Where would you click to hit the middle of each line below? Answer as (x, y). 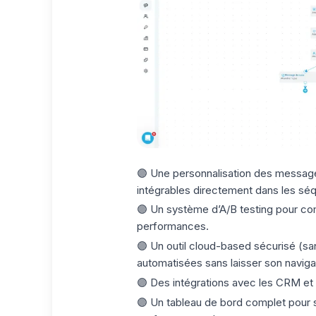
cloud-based (221, 246)
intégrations (202, 282)
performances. (172, 226)
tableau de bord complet (227, 302)
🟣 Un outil (163, 246)
